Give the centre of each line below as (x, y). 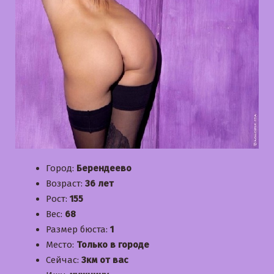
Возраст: (65, 183)
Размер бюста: (78, 229)
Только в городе (113, 244)
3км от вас (105, 260)
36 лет (99, 183)
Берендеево (104, 168)
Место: (61, 244)
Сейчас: (64, 260)
